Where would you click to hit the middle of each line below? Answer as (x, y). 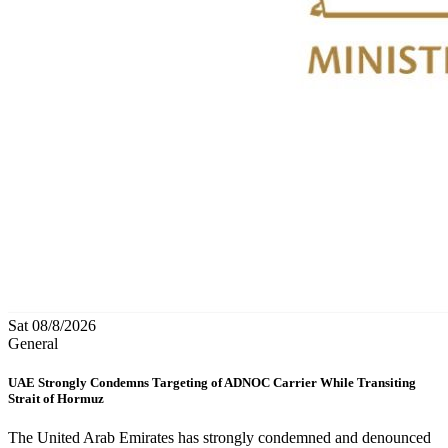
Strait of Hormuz (56, 398)
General (33, 343)
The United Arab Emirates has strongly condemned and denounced (219, 437)
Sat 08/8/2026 (52, 325)
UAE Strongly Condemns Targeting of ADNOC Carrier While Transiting (212, 382)
